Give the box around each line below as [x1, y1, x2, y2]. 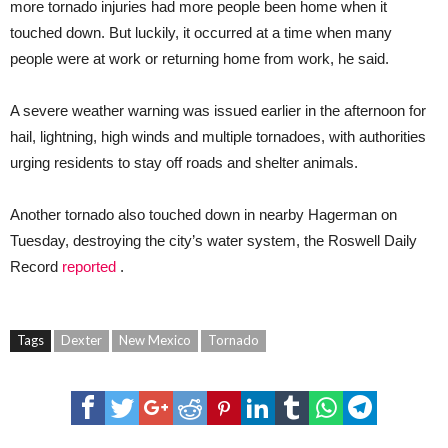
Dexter [61, 332, 102, 349]
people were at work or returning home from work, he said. [10, 50, 389, 68]
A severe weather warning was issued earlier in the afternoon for [10, 102, 426, 120]
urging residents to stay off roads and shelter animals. [10, 154, 358, 172]
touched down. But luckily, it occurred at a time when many [10, 24, 392, 42]
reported [62, 258, 116, 276]
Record [10, 258, 62, 276]
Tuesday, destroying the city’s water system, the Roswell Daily [10, 232, 417, 250]
